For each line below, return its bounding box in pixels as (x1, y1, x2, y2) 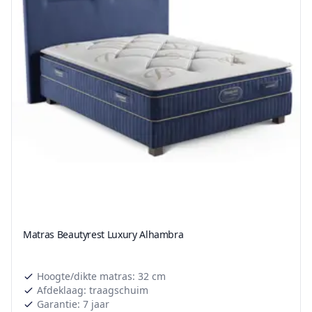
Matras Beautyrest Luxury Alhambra (23, 228, 184, 242)
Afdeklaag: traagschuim (37, 283, 148, 297)
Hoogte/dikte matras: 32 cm (37, 270, 166, 283)
